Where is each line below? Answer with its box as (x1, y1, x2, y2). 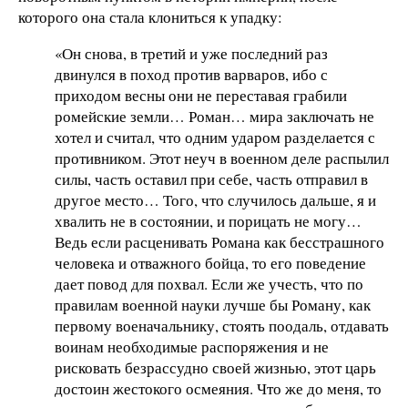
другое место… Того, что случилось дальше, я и (55, 189, 376, 211)
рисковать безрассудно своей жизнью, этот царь (55, 357, 376, 379)
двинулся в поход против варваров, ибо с (55, 64, 328, 86)
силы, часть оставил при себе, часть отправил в (55, 168, 368, 190)
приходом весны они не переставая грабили (55, 85, 347, 107)
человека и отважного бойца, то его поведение (55, 252, 366, 274)
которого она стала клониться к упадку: (18, 6, 282, 28)
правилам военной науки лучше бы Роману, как (55, 294, 371, 316)
